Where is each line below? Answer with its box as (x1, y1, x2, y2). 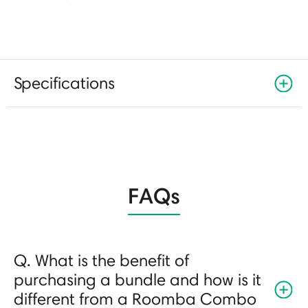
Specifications (14, 73, 115, 93)
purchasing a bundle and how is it (14, 269, 261, 290)
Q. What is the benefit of (14, 250, 189, 271)
